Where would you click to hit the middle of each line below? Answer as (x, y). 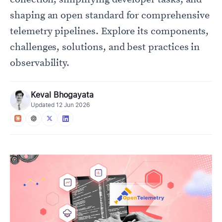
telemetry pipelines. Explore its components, (110, 31)
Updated (43, 105)
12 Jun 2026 (73, 105)
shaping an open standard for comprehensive (110, 16)
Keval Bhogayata (62, 95)
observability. (40, 63)
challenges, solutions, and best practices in (105, 47)
